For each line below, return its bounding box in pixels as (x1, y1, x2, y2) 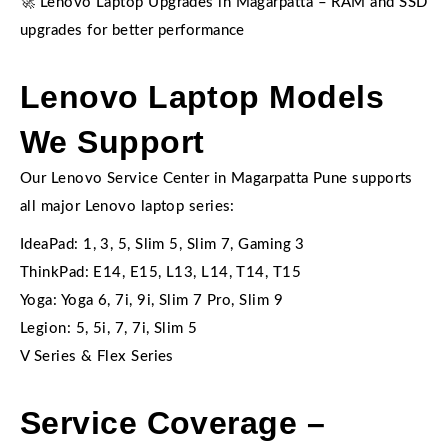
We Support (20, 124, 205, 160)
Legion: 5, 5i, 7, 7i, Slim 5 (20, 321, 198, 336)
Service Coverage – (20, 405, 326, 441)
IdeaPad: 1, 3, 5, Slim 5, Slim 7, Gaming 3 (20, 237, 305, 252)
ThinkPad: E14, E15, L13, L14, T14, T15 (20, 265, 302, 280)
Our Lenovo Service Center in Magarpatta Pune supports (20, 171, 413, 186)
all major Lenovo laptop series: (20, 199, 235, 214)
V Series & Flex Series (20, 349, 174, 364)
